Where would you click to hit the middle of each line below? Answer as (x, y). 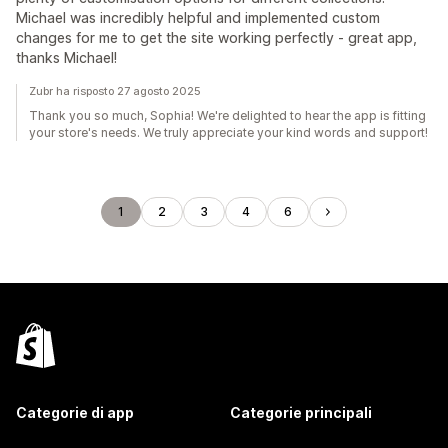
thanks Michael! (66, 57)
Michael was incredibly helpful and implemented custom (198, 17)
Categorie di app (75, 412)
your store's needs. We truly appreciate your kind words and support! (228, 132)
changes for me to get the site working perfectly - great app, (216, 37)
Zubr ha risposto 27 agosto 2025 (115, 91)
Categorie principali (301, 412)
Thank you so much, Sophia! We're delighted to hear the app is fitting (227, 115)
